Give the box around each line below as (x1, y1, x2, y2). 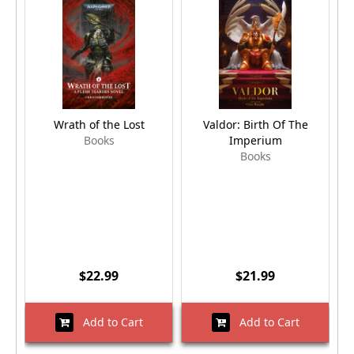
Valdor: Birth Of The (202, 117, 308, 133)
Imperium (228, 133, 282, 149)
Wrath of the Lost (53, 117, 145, 133)
